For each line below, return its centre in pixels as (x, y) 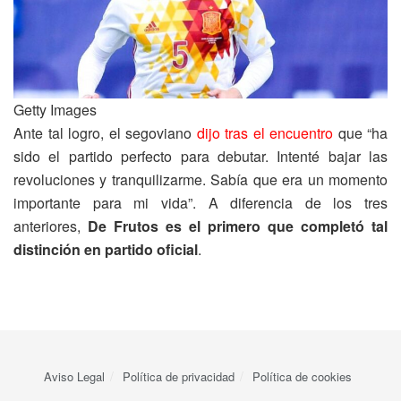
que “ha (360, 132)
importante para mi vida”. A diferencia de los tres (200, 202)
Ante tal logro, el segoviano (105, 132)
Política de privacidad (179, 376)
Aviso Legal (74, 376)
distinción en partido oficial (106, 249)
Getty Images (55, 109)
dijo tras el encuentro (264, 132)
